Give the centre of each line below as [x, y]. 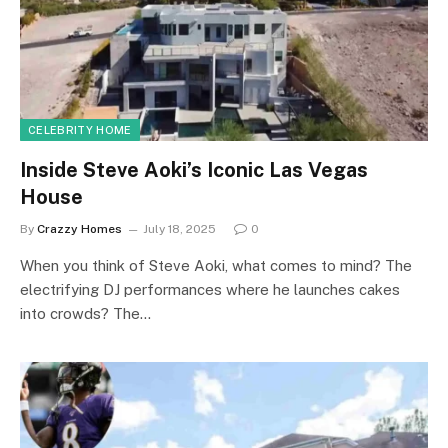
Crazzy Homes [79, 228]
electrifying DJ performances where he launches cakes [210, 289]
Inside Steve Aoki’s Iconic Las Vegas [194, 169]
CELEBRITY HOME [80, 129]
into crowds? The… [85, 313]
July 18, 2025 [179, 228]
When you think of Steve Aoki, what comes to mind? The [216, 265]
